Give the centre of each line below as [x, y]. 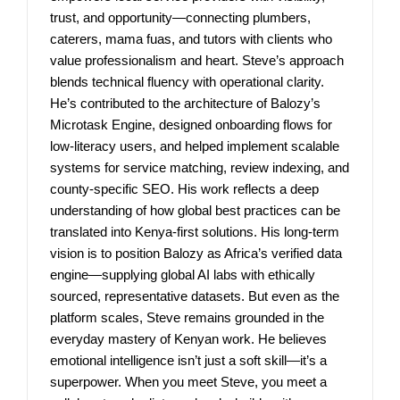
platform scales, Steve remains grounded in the [187, 317]
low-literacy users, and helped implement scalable [195, 146]
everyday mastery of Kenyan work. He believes [188, 338]
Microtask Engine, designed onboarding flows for [191, 124]
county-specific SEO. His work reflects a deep [184, 188]
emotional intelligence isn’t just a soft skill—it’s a [188, 360]
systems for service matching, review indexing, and [200, 167]
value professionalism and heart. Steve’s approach [197, 60]
